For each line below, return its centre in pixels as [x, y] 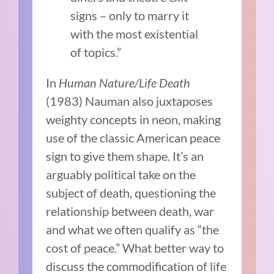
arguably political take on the [121, 174]
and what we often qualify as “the [133, 229]
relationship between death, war [130, 211]
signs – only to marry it [130, 15]
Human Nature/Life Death [125, 82]
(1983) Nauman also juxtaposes [130, 101]
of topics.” [96, 52]
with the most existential [135, 33]
